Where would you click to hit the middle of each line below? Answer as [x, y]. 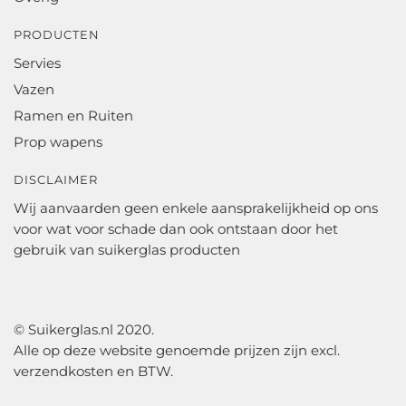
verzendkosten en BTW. [93, 372]
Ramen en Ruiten [73, 115]
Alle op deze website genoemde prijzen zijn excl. [177, 351]
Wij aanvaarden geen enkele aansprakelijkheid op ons [196, 208]
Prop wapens [58, 141]
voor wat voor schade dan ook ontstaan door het [176, 228]
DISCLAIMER [56, 179]
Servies [37, 63]
